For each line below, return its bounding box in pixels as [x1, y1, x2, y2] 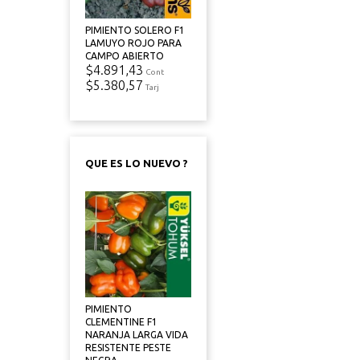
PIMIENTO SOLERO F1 [85, 25, 185, 35]
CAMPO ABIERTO [85, 51, 164, 61]
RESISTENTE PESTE [85, 342, 171, 353]
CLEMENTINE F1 [85, 317, 157, 327]
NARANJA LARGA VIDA [85, 329, 188, 340]
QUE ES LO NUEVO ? [85, 157, 188, 169]
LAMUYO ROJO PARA [85, 38, 182, 48]
